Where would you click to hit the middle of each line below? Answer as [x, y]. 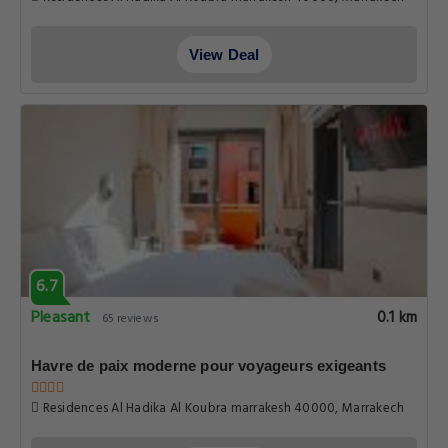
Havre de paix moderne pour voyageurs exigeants [209, 365]
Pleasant [61, 318]
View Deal [224, 54]
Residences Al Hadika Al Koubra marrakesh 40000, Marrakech [222, 408]
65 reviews [130, 319]
